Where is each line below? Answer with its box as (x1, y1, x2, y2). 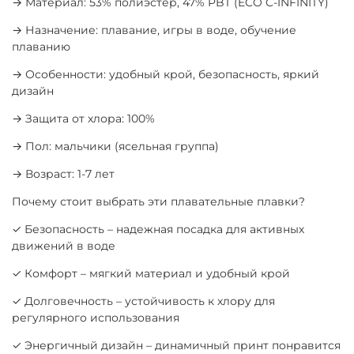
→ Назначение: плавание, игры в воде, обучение (12, 23, 296, 38)
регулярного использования (12, 311, 179, 326)
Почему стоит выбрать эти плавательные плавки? (12, 194, 305, 209)
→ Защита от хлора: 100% (12, 111, 155, 126)
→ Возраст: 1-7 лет (12, 167, 115, 182)
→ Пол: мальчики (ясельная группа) (12, 139, 219, 154)
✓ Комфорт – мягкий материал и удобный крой (12, 266, 290, 281)
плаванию (12, 40, 70, 55)
